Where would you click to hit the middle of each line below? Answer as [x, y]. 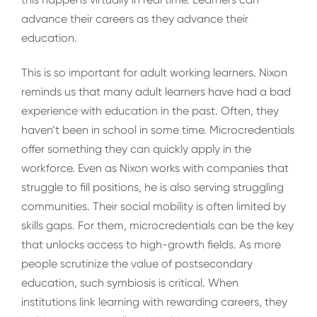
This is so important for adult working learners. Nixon [154, 73]
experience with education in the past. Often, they [150, 111]
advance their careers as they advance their [135, 18]
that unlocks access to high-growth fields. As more [151, 245]
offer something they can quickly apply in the [136, 149]
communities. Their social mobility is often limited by [154, 207]
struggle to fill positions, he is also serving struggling [152, 188]
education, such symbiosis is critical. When [130, 283]
